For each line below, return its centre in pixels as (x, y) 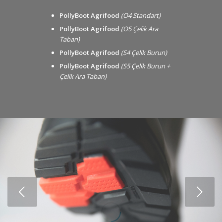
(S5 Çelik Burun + (145, 66)
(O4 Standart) (141, 15)
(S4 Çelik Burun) (144, 52)
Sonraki (111, 193)
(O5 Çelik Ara (139, 28)
